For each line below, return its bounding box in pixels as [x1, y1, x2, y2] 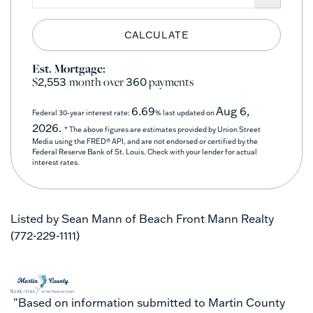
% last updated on [155, 108, 216, 117]
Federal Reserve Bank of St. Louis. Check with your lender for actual [32, 147, 257, 156]
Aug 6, [216, 103, 249, 118]
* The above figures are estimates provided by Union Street [64, 124, 261, 134]
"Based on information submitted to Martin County [10, 295, 285, 310]
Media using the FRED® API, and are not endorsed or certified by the [32, 136, 258, 146]
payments [147, 73, 194, 90]
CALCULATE [124, 28, 189, 41]
